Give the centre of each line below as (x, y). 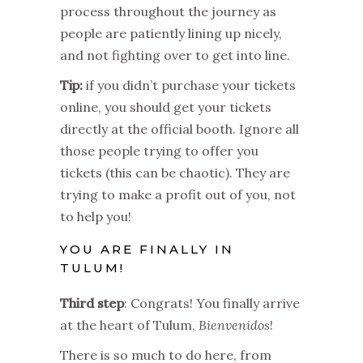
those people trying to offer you (159, 150)
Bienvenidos (234, 325)
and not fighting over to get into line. (177, 55)
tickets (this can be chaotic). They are (175, 172)
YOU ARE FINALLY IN (147, 249)
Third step (92, 303)
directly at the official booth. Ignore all (179, 128)
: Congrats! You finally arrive (212, 303)
